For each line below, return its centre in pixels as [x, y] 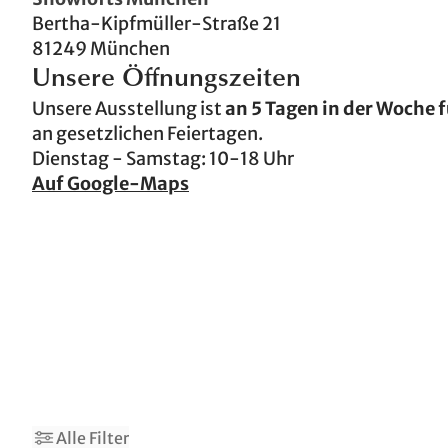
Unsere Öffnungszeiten [166, 79]
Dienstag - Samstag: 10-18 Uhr [163, 158]
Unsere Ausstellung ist [128, 108]
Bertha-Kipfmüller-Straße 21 [156, 23]
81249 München [101, 48]
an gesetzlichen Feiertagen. [147, 133]
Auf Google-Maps [110, 183]
